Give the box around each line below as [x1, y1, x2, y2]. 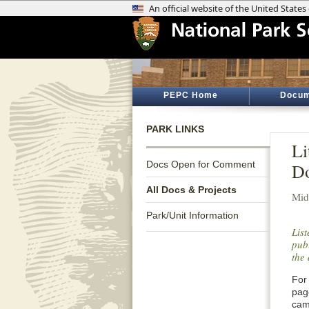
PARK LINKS [146, 123, 204, 134]
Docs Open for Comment [146, 159, 255, 170]
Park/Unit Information [146, 210, 239, 221]
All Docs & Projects [146, 184, 237, 195]
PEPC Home [163, 90, 218, 100]
